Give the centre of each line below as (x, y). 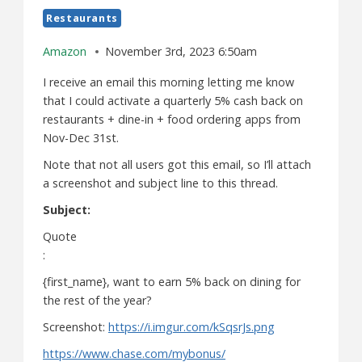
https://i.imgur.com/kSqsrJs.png (192, 326)
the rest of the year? (97, 300)
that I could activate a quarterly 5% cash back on (173, 100)
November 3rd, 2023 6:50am (181, 52)
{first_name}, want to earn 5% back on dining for (172, 281)
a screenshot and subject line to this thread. (160, 183)
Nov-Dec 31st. (81, 137)
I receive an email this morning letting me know (168, 82)
